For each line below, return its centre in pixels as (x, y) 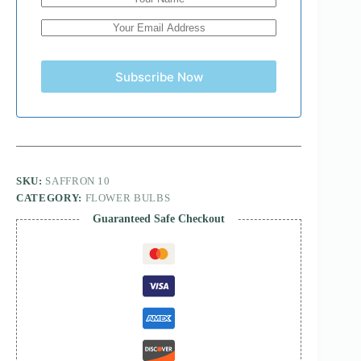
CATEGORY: (51, 198)
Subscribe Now (159, 77)
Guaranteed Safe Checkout (159, 219)
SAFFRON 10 (78, 181)
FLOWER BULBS (128, 198)
